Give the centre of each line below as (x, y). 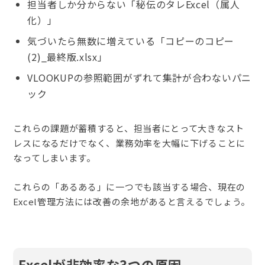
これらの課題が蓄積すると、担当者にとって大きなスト (129, 128)
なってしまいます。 (54, 157)
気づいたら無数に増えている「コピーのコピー (131, 41)
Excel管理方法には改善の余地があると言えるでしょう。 (132, 201)
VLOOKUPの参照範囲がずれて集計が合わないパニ (139, 77)
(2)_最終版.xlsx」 (67, 56)
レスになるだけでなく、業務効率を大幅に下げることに (129, 143)
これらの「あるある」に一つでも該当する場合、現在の (129, 186)
